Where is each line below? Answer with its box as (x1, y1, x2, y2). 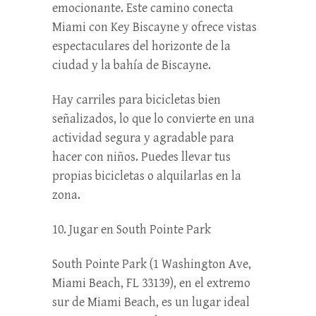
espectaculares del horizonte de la (52, 38, 231, 54)
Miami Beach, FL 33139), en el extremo (52, 275, 250, 291)
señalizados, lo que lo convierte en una (52, 111, 255, 126)
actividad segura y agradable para (52, 130, 234, 145)
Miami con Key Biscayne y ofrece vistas (52, 19, 257, 35)
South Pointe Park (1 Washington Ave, (52, 256, 251, 272)
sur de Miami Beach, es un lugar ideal (52, 294, 250, 310)
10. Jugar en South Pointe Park (52, 221, 211, 237)
